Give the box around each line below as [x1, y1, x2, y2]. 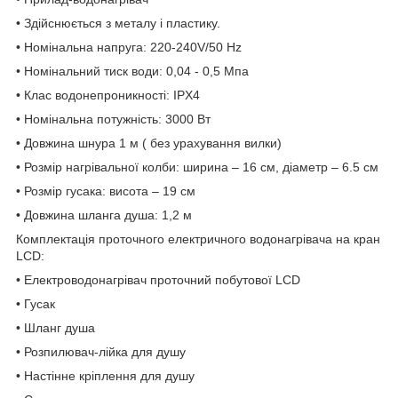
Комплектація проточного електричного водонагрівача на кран [16, 231, 380, 246]
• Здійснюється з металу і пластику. [16, 15, 220, 30]
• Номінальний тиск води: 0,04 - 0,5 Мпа [16, 63, 249, 78]
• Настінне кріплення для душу [16, 368, 195, 383]
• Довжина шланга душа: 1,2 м [16, 207, 192, 222]
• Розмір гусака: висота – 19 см [16, 183, 195, 198]
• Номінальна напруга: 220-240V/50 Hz [16, 39, 242, 54]
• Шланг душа [16, 320, 95, 335]
